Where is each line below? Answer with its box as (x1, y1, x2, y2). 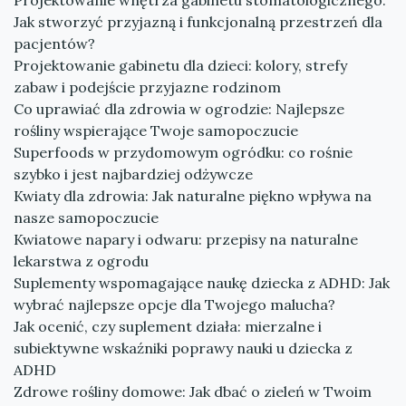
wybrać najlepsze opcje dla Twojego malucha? (14, 295, 335, 314)
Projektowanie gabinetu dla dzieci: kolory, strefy (14, 56, 347, 74)
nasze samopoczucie (14, 208, 159, 227)
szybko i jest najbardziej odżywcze (14, 165, 253, 183)
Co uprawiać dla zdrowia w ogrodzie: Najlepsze (14, 100, 344, 118)
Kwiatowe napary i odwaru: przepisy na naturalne (14, 230, 358, 248)
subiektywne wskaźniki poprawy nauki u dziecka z (14, 339, 353, 357)
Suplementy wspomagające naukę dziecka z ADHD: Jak (14, 274, 390, 292)
